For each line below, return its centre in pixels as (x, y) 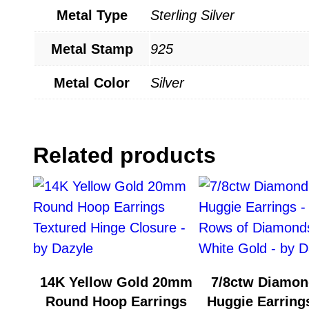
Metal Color (92, 82)
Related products (124, 155)
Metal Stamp (92, 49)
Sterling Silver (192, 15)
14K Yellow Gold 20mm (116, 282)
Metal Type (92, 15)
